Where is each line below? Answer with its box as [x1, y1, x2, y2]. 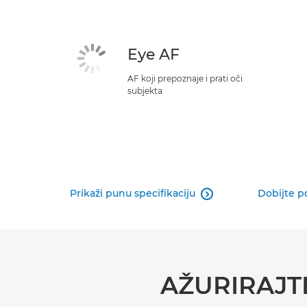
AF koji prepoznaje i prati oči [127, 73, 243, 84]
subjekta [127, 86, 162, 96]
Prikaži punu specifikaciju [70, 187, 195, 199]
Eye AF [127, 45, 180, 64]
